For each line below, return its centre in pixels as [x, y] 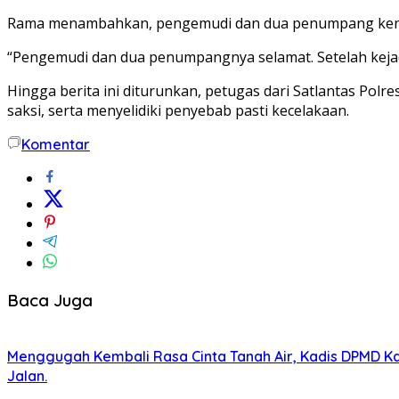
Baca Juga [50, 300]
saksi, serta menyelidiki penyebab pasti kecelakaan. [178, 110]
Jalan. [27, 376]
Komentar [56, 144]
